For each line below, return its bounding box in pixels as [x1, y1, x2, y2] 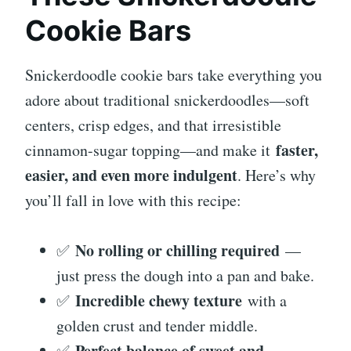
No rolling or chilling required [75, 238, 280, 262]
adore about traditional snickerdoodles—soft [25, 89, 309, 110]
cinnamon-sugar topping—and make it [25, 139, 276, 161]
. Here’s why [237, 164, 316, 186]
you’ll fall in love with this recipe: [25, 189, 241, 211]
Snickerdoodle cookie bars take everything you [25, 63, 322, 85]
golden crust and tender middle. [56, 314, 258, 336]
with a [242, 289, 287, 311]
